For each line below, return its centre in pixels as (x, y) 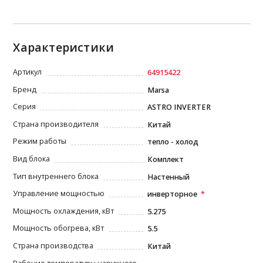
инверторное (173, 194)
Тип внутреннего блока (56, 176)
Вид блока (32, 159)
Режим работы (40, 141)
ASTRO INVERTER (179, 107)
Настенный (169, 177)
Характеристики (64, 48)
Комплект (166, 160)
